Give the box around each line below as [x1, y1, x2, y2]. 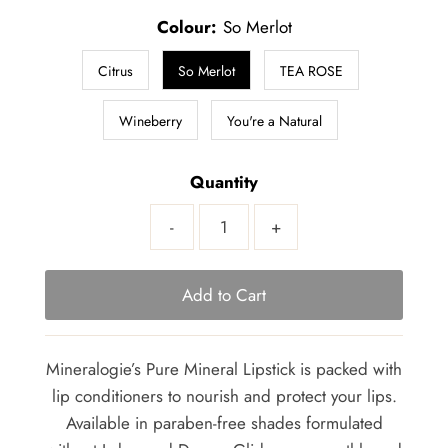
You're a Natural [226, 110, 322, 131]
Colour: [156, 14, 216, 39]
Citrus [97, 60, 133, 81]
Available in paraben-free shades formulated [65, 410, 383, 435]
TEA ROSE [279, 60, 343, 81]
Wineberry [118, 110, 182, 131]
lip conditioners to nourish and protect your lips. [51, 383, 397, 408]
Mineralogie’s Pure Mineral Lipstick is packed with [46, 356, 402, 381]
